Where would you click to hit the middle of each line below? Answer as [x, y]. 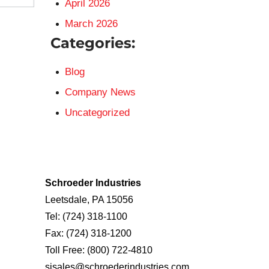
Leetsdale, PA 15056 [89, 200]
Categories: [92, 43]
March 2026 [91, 24]
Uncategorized [97, 113]
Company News [100, 92]
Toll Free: [66, 250]
